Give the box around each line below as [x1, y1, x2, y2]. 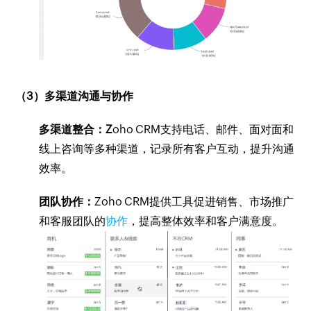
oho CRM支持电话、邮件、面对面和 [112, 123, 294, 137]
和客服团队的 [39, 215, 106, 228]
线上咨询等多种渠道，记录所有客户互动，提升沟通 [39, 142, 295, 156]
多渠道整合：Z [39, 123, 113, 137]
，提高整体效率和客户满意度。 [128, 215, 284, 228]
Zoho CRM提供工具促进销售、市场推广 [94, 195, 294, 209]
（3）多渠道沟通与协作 [15, 90, 134, 103]
